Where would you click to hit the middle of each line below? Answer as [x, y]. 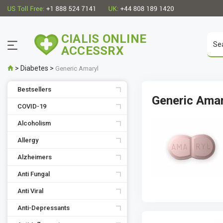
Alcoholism [34, 123]
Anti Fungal [34, 174]
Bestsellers [34, 89]
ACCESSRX [92, 51]
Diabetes [34, 68]
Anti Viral [30, 191]
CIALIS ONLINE [104, 39]
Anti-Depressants [44, 208]
